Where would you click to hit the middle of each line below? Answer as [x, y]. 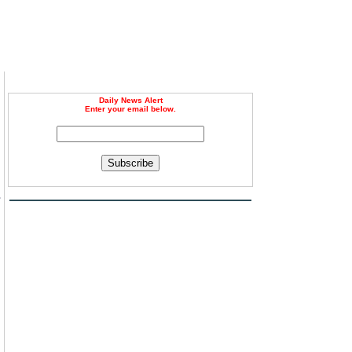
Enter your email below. [130, 109]
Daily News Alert [130, 100]
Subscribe [130, 163]
